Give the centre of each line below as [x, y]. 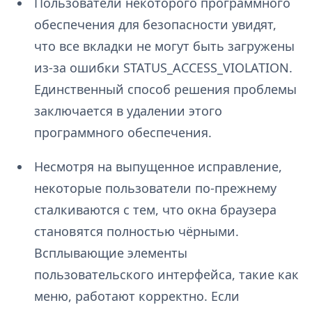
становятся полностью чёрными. [136, 232]
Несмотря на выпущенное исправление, [158, 167]
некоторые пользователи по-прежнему [155, 188]
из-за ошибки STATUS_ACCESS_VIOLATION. [163, 68]
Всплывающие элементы [110, 253]
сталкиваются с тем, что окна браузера [155, 210]
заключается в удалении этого [128, 111]
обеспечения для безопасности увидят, [155, 25]
